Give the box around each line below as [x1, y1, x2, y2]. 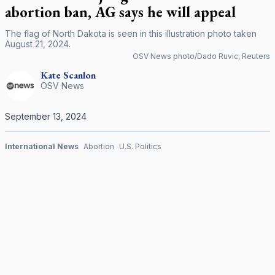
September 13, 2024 [5, 111, 87, 122]
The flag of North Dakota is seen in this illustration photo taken [5, 28, 257, 39]
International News [5, 142, 79, 151]
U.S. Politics [119, 142, 161, 151]
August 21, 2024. [5, 39, 71, 49]
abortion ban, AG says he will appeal [5, 2, 236, 21]
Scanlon [63, 69, 96, 82]
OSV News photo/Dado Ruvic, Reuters [133, 52, 270, 61]
